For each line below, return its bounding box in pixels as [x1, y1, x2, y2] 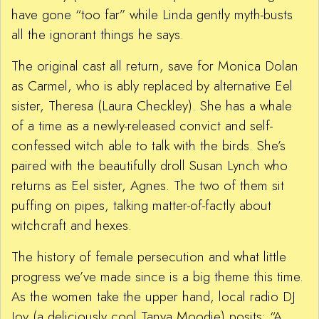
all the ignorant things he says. [11, 25, 184, 45]
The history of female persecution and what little [11, 247, 286, 267]
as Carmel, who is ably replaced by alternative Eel [11, 76, 293, 96]
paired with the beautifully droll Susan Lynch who [11, 156, 288, 176]
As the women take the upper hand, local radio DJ [11, 287, 296, 307]
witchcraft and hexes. [11, 216, 132, 236]
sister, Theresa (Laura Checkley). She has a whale [11, 96, 292, 116]
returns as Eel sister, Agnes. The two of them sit [11, 176, 284, 196]
